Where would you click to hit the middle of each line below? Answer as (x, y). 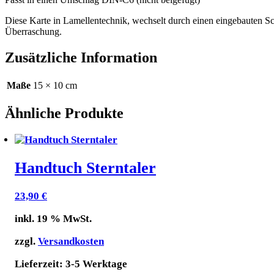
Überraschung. (33, 32)
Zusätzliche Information (81, 57)
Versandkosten (71, 241)
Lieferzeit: (40, 264)
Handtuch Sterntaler (85, 168)
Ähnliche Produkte (64, 113)
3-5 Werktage (96, 264)
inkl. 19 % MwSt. (53, 219)
